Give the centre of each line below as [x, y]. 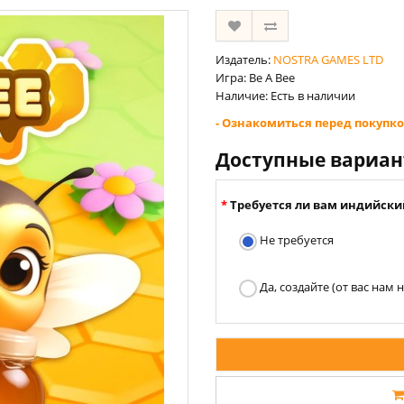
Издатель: [244, 60]
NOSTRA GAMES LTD [328, 60]
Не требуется [295, 240]
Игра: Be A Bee [255, 78]
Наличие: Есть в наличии [285, 96]
